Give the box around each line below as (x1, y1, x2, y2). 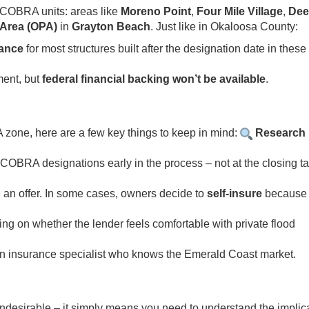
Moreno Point (121, 6, 191, 17)
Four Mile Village (197, 6, 283, 17)
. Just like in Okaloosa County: (150, 21, 298, 32)
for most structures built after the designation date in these (23, 43, 306, 54)
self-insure (207, 188, 262, 199)
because (262, 188, 307, 199)
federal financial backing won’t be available (42, 73, 266, 85)
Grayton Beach (72, 21, 150, 32)
